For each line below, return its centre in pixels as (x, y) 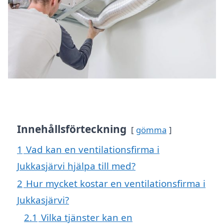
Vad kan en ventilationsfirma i (93, 149)
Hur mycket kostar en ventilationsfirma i (116, 183)
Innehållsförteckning (72, 129)
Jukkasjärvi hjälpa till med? (76, 166)
